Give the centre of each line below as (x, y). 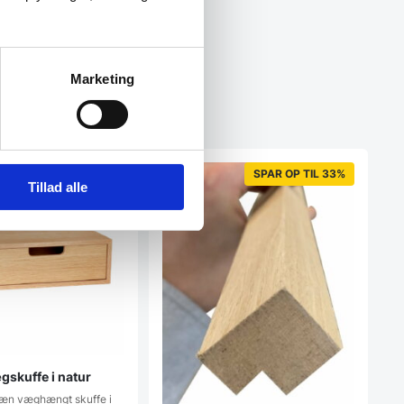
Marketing (102, 78)
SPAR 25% (87, 174)
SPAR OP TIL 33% (299, 174)
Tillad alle (57, 187)
